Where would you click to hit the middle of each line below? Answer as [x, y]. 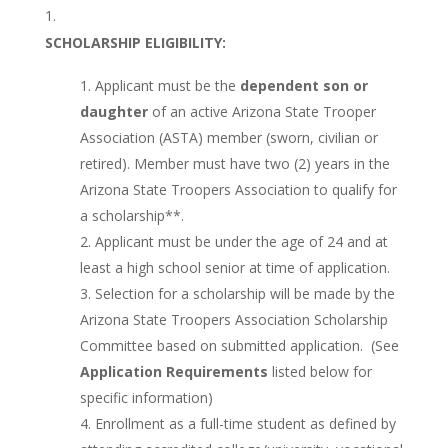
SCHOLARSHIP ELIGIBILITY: [135, 43]
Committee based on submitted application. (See [239, 346]
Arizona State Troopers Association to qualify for [238, 190]
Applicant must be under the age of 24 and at [241, 242]
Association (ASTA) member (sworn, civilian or [228, 138]
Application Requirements [173, 372]
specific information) [146, 398]
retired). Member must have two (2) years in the [234, 164]
